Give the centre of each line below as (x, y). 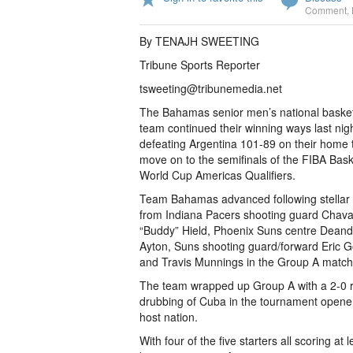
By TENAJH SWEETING (199, 41)
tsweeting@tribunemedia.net (211, 88)
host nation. (169, 317)
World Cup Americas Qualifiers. (217, 175)
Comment (326, 10)
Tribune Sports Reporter (200, 65)
